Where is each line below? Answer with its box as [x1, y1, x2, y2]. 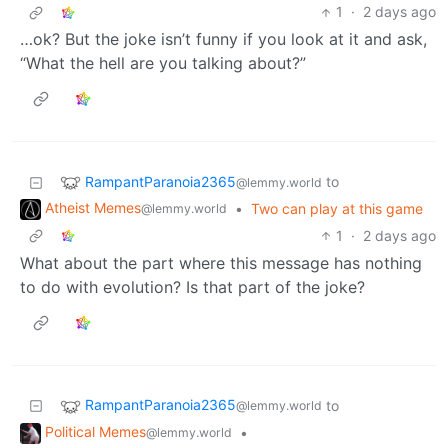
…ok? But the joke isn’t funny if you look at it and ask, [20, 29, 427, 50]
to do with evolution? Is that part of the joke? [20, 277, 365, 298]
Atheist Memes [45, 199, 141, 217]
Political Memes [45, 423, 146, 441]
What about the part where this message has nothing [20, 253, 422, 274]
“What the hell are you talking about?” [20, 53, 306, 74]
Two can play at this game [251, 200, 423, 218]
